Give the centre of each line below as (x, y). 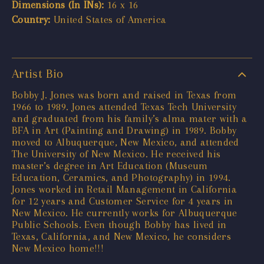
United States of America (108, 19)
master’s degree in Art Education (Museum (110, 165)
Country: (31, 19)
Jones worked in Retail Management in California (124, 189)
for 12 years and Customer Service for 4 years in (123, 201)
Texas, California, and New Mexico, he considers (121, 236)
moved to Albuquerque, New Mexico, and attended (126, 142)
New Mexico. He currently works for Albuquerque (125, 212)
